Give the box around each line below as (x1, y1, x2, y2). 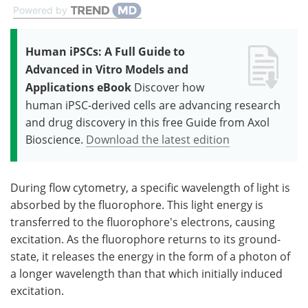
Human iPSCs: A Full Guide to (25, 43, 185, 59)
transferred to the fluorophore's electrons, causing (10, 214, 275, 229)
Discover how (134, 79, 204, 94)
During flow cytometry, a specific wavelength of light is (10, 179, 290, 195)
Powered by (13, 3, 67, 16)
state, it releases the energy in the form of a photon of (10, 248, 290, 263)
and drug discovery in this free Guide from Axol (25, 114, 269, 129)
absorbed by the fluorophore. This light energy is (10, 197, 263, 212)
